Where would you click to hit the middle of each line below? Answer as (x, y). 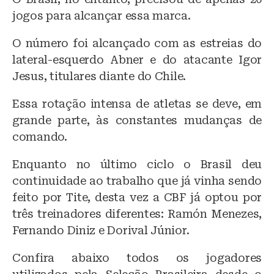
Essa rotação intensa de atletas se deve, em (137, 103)
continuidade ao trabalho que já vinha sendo (137, 180)
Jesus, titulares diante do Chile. (99, 76)
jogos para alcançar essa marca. (102, 15)
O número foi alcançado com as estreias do (137, 43)
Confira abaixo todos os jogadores (137, 257)
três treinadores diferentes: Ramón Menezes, (137, 213)
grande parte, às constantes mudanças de (137, 120)
